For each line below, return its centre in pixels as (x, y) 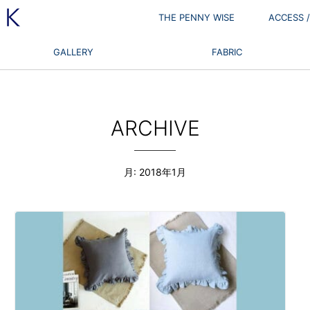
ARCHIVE (155, 128)
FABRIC (227, 52)
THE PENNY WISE (197, 17)
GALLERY (74, 52)
